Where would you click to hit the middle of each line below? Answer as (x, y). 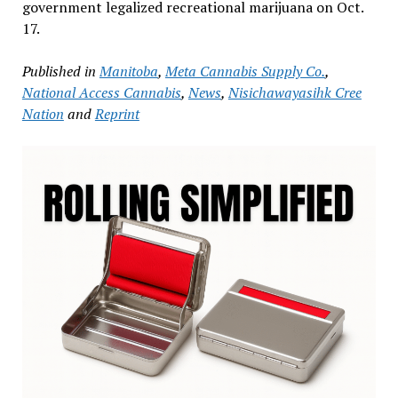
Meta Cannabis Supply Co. (245, 71)
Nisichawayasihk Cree (295, 92)
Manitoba (128, 71)
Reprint (117, 113)
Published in (59, 71)
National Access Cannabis (101, 92)
